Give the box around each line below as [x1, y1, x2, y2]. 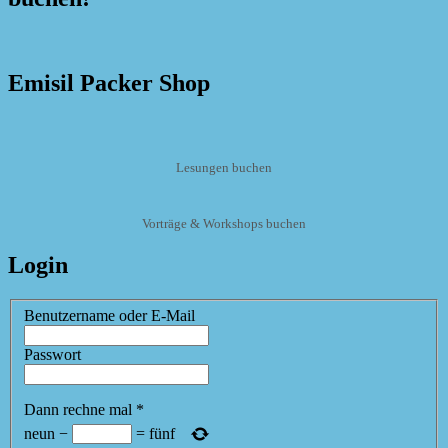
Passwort [24, 345, 81, 363]
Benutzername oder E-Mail [24, 306, 195, 324]
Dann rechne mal [24, 400, 132, 418]
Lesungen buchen [176, 159, 272, 175]
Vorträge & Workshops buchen [142, 216, 306, 232]
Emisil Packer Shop [8, 70, 210, 97]
